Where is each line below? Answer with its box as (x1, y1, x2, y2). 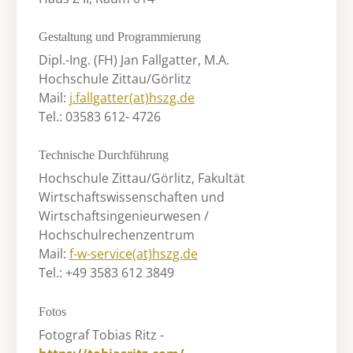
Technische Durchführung (39, 148, 169, 162)
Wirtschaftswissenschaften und (39, 188, 225, 206)
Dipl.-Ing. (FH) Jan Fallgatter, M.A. (39, 51, 229, 69)
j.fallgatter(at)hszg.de (69, 89, 195, 107)
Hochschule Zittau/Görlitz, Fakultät (39, 169, 245, 188)
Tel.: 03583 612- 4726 (39, 108, 161, 126)
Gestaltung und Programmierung (39, 30, 201, 44)
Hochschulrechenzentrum (39, 226, 195, 244)
